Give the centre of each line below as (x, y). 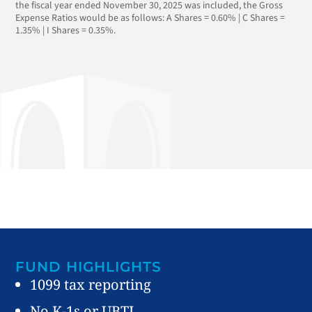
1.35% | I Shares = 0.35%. (65, 31)
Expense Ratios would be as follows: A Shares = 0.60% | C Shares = (150, 18)
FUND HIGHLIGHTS (88, 267)
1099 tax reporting (91, 284)
